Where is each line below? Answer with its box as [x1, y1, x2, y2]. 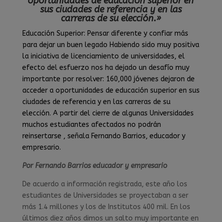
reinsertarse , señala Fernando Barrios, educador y [22, 132, 185, 141]
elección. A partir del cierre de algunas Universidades [22, 109, 194, 118]
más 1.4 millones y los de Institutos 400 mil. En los [22, 203, 190, 212]
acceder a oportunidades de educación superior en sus [22, 86, 200, 95]
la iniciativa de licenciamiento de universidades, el [22, 52, 185, 61]
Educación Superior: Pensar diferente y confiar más [22, 29, 188, 38]
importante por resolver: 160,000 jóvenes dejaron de [22, 75, 195, 84]
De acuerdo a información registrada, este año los [22, 180, 187, 189]
